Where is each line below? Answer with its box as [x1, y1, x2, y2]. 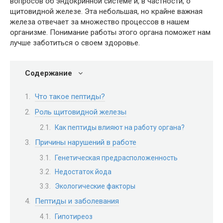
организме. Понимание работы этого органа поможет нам [10, 28, 211, 37]
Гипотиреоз [55, 212, 93, 221]
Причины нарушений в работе [35, 138, 136, 147]
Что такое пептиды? [35, 92, 105, 101]
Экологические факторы [55, 182, 135, 190]
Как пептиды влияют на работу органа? [55, 123, 185, 131]
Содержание [25, 69, 72, 78]
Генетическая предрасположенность [55, 153, 178, 162]
